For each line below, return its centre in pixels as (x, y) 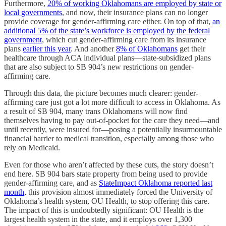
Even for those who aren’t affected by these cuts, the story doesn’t (109, 164)
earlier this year (47, 48)
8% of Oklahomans (147, 48)
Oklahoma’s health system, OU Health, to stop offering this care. (107, 201)
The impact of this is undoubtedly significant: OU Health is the (104, 210)
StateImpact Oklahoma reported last (156, 183)
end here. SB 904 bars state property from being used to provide (106, 174)
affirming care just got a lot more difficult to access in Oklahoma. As (112, 102)
